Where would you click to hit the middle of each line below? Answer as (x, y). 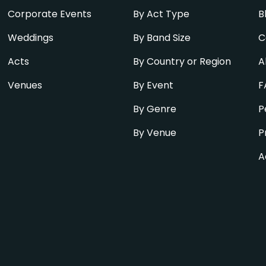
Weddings (30, 38)
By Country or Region (182, 62)
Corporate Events (49, 14)
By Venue (154, 133)
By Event (153, 85)
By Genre (154, 109)
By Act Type (161, 14)
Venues (25, 85)
